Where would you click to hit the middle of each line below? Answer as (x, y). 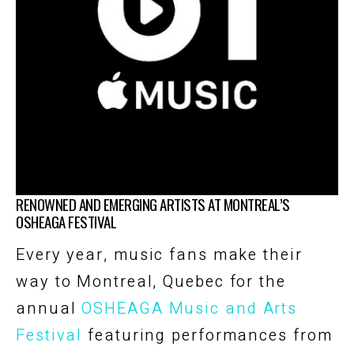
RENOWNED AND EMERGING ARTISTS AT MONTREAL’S (153, 203)
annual (49, 308)
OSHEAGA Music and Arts (190, 308)
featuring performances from (207, 335)
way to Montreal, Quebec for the (151, 281)
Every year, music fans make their (159, 254)
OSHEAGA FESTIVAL (66, 221)
